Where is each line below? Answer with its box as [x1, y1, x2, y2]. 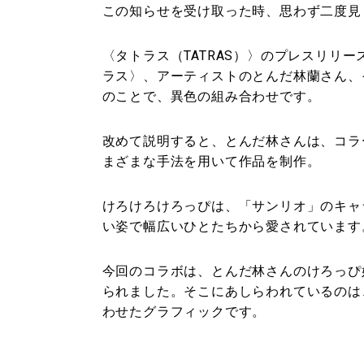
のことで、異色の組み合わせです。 [102, 88, 321, 104]
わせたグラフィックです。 [102, 303, 266, 319]
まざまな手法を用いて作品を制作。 [102, 153, 321, 169]
